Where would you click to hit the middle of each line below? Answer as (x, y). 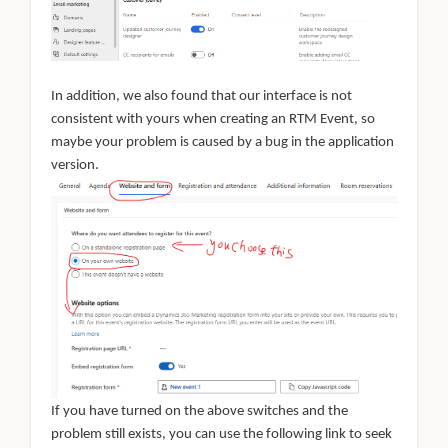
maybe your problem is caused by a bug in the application (222, 143)
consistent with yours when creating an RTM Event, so (213, 120)
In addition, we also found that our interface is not (201, 97)
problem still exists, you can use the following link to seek (221, 434)
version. (75, 166)
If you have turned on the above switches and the (199, 411)
